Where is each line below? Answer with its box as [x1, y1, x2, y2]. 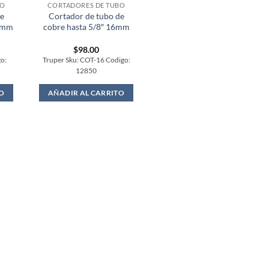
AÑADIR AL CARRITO [48, 88, 125, 97]
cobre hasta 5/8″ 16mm [43, 22, 130, 32]
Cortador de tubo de [48, 11, 124, 22]
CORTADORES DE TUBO [47, 1, 125, 10]
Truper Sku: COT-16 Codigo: [42, 55, 130, 64]
